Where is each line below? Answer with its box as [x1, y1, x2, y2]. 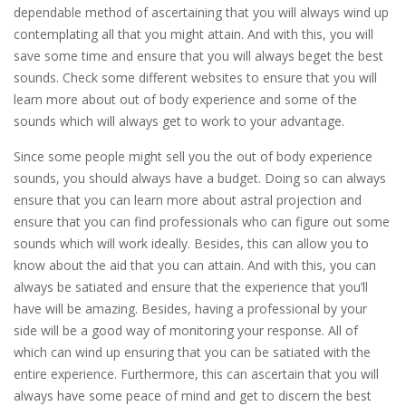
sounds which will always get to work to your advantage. [14, 112, 344, 130]
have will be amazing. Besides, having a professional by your [14, 300, 367, 317]
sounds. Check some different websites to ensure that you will [14, 69, 377, 86]
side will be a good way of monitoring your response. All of [14, 322, 358, 339]
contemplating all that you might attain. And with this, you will [14, 25, 373, 43]
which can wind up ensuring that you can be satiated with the [14, 343, 371, 361]
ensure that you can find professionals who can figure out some [14, 213, 390, 230]
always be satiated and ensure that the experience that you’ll [14, 278, 368, 295]
